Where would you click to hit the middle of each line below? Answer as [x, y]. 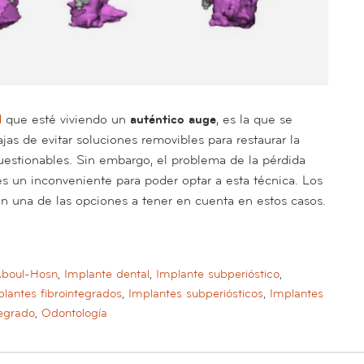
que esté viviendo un [66, 120]
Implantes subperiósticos [196, 293]
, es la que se [254, 120]
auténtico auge [173, 120]
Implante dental [107, 274]
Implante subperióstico [218, 274]
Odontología [74, 313]
